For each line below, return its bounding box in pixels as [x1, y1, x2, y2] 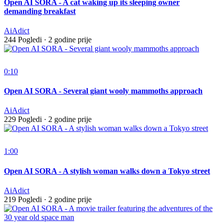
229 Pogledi [4, 115, 42, 124]
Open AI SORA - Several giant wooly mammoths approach [4, 87, 203, 96]
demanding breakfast [4, 6, 76, 15]
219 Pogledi [4, 195, 42, 204]
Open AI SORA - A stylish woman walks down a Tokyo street [4, 166, 210, 175]
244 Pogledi [4, 35, 42, 44]
